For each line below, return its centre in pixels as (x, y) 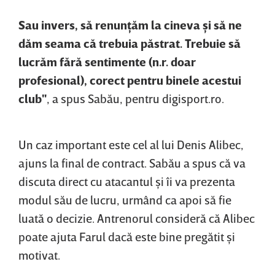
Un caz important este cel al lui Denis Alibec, (131, 145)
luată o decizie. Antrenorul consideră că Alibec (137, 218)
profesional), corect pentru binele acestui (130, 80)
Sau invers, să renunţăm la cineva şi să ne (130, 25)
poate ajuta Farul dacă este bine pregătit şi (127, 237)
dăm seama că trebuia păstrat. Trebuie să (130, 43)
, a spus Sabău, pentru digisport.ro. (135, 99)
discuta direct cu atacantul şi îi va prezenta (127, 181)
